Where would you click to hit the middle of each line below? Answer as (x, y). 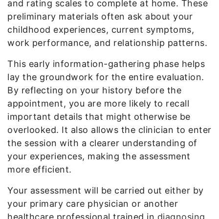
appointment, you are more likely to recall (98, 103)
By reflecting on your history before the (94, 90)
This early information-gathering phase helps (106, 64)
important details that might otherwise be (99, 116)
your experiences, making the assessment (99, 156)
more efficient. (40, 169)
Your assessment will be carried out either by (106, 190)
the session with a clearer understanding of (102, 143)
